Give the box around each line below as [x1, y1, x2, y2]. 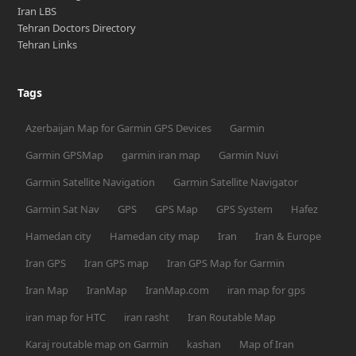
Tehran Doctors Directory [17, 20, 137, 35]
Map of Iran [239, 336, 295, 351]
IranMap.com [145, 282, 210, 297]
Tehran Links [17, 37, 78, 52]
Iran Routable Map [188, 309, 277, 324]
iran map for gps [227, 282, 306, 297]
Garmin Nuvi [219, 147, 279, 162]
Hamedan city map [110, 228, 200, 243]
